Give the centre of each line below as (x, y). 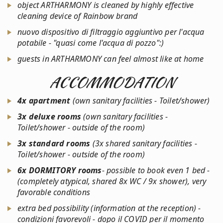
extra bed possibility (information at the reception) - (109, 208)
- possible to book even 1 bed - (156, 170)
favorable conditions (54, 192)
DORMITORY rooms (65, 170)
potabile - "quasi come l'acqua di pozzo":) (91, 43)
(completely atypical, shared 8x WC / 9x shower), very (112, 181)
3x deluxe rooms (49, 116)
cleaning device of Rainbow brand (78, 16)
